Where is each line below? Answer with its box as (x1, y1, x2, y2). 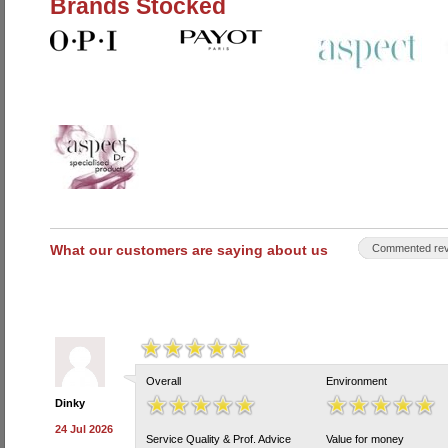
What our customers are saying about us (50, 242, 328, 258)
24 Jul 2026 (55, 423, 113, 435)
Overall (146, 375, 181, 387)
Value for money (326, 433, 404, 445)
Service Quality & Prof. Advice (146, 433, 291, 445)
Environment (326, 375, 387, 387)
